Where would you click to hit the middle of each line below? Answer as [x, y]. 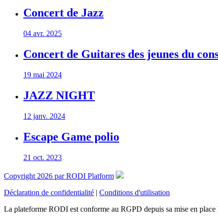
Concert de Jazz [64, 13]
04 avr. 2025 [43, 34]
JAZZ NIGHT [59, 95]
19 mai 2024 [43, 74]
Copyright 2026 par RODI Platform [59, 176]
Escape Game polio [71, 136]
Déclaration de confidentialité [49, 193]
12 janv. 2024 [44, 116]
